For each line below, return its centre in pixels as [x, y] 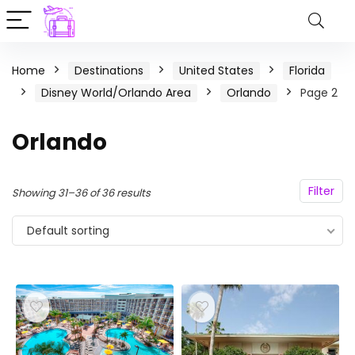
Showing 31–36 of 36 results [81, 193]
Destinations [109, 71]
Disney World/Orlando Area [116, 93]
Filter [321, 191]
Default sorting [68, 231]
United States [216, 71]
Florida [307, 71]
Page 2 [319, 93]
